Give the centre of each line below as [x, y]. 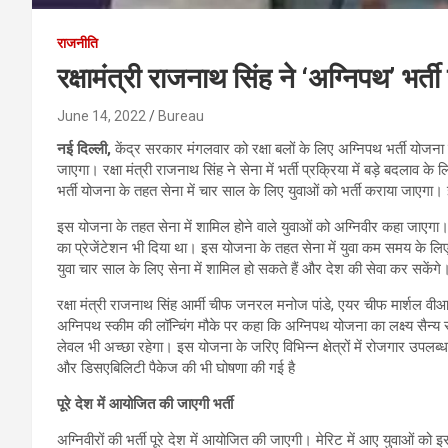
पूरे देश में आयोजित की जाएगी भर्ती [145, 403]
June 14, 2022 [101, 115]
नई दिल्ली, [84, 148]
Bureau [181, 115]
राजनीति [77, 42]
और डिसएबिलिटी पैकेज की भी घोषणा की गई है [176, 367]
